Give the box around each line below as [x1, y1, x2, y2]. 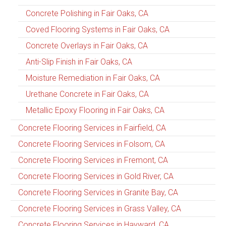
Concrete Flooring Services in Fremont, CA [18, 155, 168, 165]
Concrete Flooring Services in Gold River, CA [18, 171, 174, 181]
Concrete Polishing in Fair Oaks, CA [26, 8, 148, 18]
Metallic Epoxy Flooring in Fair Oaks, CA [26, 105, 164, 115]
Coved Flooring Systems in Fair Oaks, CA [26, 24, 169, 34]
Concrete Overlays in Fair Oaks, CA [26, 40, 148, 50]
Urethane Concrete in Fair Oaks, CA [26, 89, 149, 99]
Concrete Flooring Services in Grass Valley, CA [18, 203, 181, 213]
